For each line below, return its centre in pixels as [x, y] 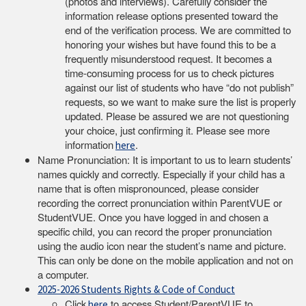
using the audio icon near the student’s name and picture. [162, 245]
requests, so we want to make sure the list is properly [180, 101]
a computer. [65, 274]
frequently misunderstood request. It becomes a [168, 58]
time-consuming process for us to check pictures [169, 72]
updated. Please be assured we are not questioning [177, 115]
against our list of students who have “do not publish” [179, 87]
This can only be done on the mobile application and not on [165, 260]
